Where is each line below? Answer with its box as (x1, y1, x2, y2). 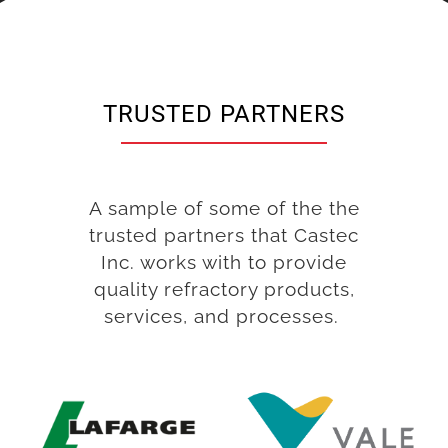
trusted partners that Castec (89, 223, 359, 247)
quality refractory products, (93, 277, 355, 301)
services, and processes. (103, 304, 345, 328)
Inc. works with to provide (101, 250, 347, 274)
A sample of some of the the (88, 196, 360, 220)
